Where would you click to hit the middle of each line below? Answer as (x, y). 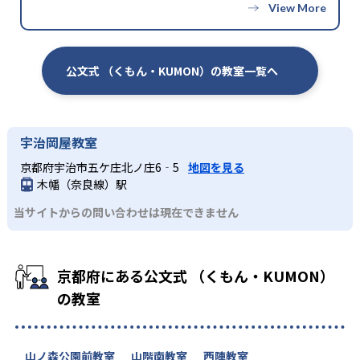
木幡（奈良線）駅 (82, 184)
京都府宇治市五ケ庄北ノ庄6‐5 (101, 168)
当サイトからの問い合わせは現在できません (126, 212)
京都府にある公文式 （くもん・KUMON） (196, 275)
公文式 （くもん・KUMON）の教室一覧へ (172, 70)
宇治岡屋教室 (59, 142)
